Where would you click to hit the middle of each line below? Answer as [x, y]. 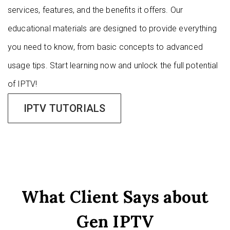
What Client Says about [115, 197]
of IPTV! [23, 84]
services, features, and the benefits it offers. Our [95, 10]
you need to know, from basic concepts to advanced [105, 47]
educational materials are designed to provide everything [112, 28]
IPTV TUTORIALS [65, 108]
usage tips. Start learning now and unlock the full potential [113, 65]
